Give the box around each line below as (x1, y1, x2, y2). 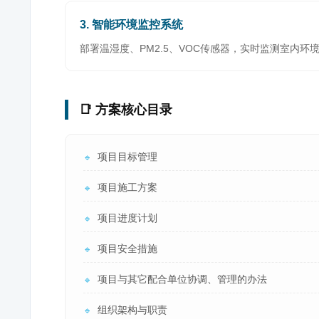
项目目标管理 (98, 151, 157, 162)
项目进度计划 (98, 212, 157, 224)
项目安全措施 (98, 243, 157, 254)
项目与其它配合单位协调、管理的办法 (98, 273, 267, 285)
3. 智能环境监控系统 (80, 19, 183, 31)
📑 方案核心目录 (79, 103, 172, 117)
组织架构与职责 (98, 304, 167, 315)
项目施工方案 (98, 182, 157, 193)
